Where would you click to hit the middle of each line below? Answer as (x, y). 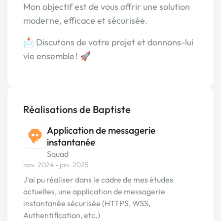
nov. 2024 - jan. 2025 (56, 165)
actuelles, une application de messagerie (94, 191)
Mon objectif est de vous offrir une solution (107, 7)
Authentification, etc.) (62, 215)
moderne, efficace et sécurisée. (85, 20)
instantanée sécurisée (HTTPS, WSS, (87, 203)
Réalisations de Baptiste (77, 109)
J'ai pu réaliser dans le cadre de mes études (98, 180)
